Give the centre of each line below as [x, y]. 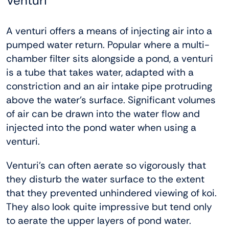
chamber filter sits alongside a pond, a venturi [110, 58]
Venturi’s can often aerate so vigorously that [106, 165]
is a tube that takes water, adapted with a [100, 72]
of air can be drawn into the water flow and [103, 113]
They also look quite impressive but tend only [109, 207]
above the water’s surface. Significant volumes [111, 100]
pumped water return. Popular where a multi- [108, 44]
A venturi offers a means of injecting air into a [109, 31]
